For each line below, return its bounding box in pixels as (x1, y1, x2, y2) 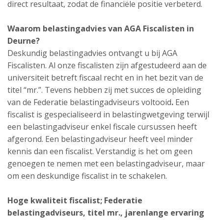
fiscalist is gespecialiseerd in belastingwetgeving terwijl (7, 109, 209, 120)
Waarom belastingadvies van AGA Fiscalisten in (7, 23, 194, 34)
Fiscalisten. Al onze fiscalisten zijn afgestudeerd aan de (7, 60, 207, 71)
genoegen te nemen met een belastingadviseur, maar (7, 158, 205, 169)
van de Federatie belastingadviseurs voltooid (7, 97, 171, 108)
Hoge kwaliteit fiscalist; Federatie (7, 195, 142, 206)
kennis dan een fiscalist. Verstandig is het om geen (7, 146, 192, 157)
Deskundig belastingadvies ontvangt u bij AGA (7, 48, 177, 58)
